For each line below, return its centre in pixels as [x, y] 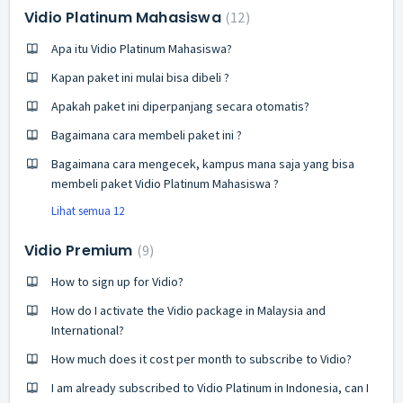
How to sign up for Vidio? [117, 281]
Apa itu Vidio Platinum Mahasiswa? [142, 48]
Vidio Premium [81, 250]
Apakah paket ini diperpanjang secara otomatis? [180, 106]
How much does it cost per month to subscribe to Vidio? [201, 358]
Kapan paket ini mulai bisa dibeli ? [140, 77]
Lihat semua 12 [88, 210]
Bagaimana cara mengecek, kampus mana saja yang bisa [203, 163]
